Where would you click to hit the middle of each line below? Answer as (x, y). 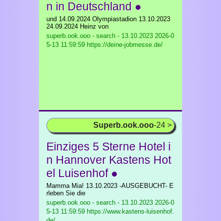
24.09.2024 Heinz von (77, 26)
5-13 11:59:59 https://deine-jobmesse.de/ (105, 45)
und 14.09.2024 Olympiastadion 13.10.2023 (108, 19)
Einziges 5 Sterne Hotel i (109, 147)
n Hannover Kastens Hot (109, 160)
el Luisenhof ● (82, 173)
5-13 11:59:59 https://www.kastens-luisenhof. (110, 211)
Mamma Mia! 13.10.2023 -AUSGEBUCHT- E (110, 186)
